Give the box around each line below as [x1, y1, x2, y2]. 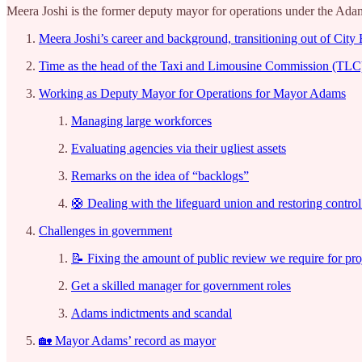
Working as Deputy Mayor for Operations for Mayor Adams [39, 86, 346, 100]
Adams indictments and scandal [71, 305, 232, 320]
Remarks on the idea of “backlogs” [71, 168, 249, 183]
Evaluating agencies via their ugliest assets [71, 141, 286, 155]
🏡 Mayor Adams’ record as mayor [39, 333, 216, 347]
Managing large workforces [71, 113, 212, 128]
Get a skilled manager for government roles [71, 278, 291, 293]
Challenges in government [39, 223, 172, 238]
